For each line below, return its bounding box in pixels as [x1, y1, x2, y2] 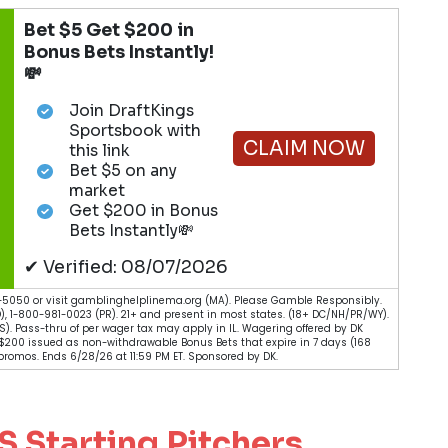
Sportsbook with [68, 120, 201, 141]
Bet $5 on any [68, 160, 177, 181]
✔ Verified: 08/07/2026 [24, 256, 229, 279]
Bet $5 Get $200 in [24, 18, 195, 41]
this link [68, 140, 130, 161]
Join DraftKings [68, 100, 194, 121]
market [68, 180, 125, 201]
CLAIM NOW [242, 136, 365, 162]
